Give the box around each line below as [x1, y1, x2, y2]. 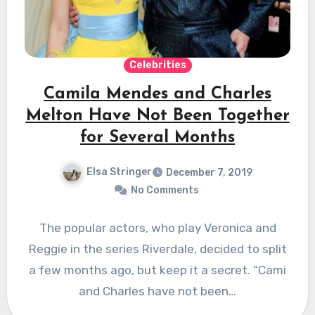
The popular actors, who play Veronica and [39, 221, 276, 236]
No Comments [130, 184, 199, 197]
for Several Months [80, 129, 235, 147]
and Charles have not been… [79, 284, 236, 299]
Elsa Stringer [86, 166, 152, 179]
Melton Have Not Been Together [25, 108, 290, 125]
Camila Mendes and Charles [44, 86, 271, 103]
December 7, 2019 [166, 167, 252, 179]
